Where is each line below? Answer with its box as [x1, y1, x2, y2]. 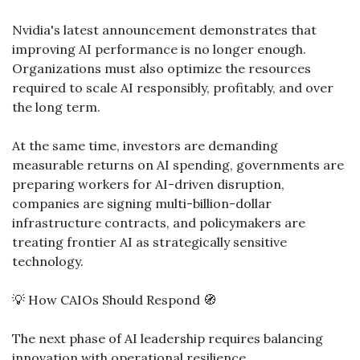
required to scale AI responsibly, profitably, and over [12, 80, 333, 96]
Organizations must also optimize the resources [12, 60, 311, 76]
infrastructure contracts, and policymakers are [12, 215, 305, 231]
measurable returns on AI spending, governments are [12, 157, 344, 173]
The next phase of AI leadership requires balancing [12, 330, 323, 346]
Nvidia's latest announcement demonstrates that [12, 22, 317, 38]
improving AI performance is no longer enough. [12, 41, 306, 57]
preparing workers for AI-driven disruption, [12, 176, 284, 192]
